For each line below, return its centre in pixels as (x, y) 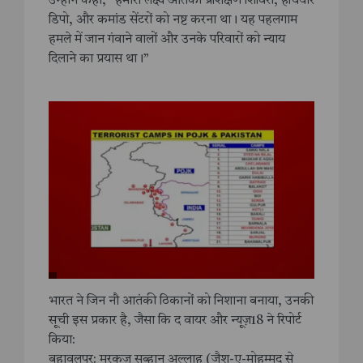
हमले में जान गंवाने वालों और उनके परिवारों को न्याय (167, 40)
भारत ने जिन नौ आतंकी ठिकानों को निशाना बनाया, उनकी (181, 301)
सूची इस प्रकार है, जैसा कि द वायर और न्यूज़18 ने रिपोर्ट (175, 320)
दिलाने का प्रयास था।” (99, 60)
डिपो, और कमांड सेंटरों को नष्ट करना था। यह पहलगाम (173, 21)
